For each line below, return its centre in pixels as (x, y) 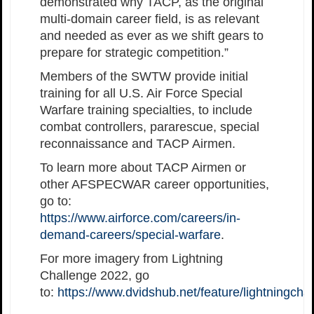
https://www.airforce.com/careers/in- (140, 218)
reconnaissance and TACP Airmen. (139, 144)
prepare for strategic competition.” (134, 53)
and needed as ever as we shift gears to (152, 36)
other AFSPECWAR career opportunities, (155, 185)
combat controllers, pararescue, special (150, 127)
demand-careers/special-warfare (130, 235)
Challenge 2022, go (95, 276)
